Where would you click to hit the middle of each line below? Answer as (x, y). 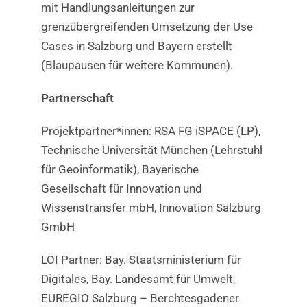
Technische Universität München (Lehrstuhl (151, 150)
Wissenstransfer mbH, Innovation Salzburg (151, 207)
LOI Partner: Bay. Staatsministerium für (141, 259)
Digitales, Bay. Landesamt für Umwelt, (138, 279)
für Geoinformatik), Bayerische (120, 169)
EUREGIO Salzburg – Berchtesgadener (140, 298)
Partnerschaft (77, 98)
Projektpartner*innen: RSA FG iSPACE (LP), (150, 131)
